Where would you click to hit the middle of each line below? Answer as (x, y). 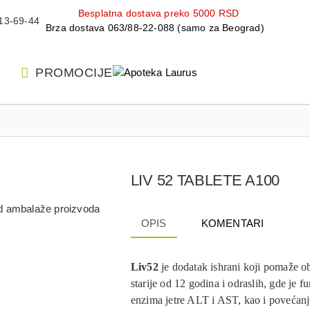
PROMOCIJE (74, 72)
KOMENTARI (232, 223)
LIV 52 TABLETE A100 (205, 180)
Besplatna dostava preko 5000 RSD (158, 13)
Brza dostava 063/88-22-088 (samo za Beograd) (155, 28)
